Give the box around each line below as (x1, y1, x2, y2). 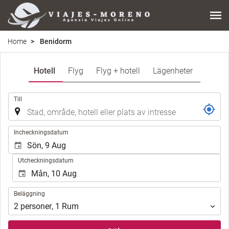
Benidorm (38, 37, 72, 45)
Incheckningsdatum (14, 128, 68, 136)
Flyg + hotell (96, 65, 140, 76)
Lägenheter (153, 65, 193, 76)
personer (20, 201, 52, 212)
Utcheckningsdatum (18, 156, 74, 164)
